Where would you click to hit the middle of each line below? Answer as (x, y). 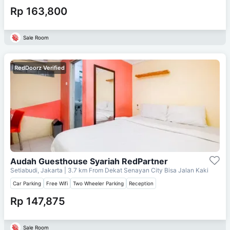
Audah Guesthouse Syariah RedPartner (89, 161)
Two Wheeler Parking (98, 183)
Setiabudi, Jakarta (37, 170)
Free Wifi (57, 183)
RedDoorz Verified (40, 68)
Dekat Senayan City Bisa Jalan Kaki (157, 170)
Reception (141, 183)
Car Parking (27, 183)
